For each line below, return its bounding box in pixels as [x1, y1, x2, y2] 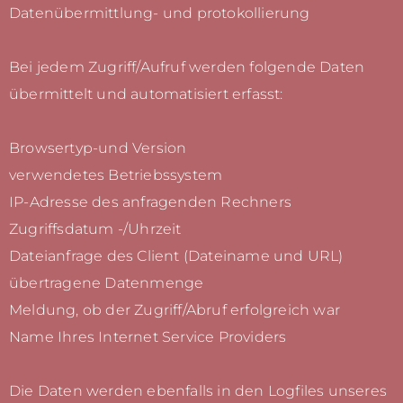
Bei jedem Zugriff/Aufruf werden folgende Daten [9, 58, 365, 76]
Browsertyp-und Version [9, 139, 187, 157]
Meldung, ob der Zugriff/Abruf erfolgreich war [9, 301, 340, 319]
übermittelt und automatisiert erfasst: [9, 85, 283, 103]
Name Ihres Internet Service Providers [9, 328, 287, 346]
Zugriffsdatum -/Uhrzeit [9, 220, 182, 238]
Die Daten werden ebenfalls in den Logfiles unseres [9, 382, 388, 400]
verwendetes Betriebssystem [9, 166, 223, 184]
